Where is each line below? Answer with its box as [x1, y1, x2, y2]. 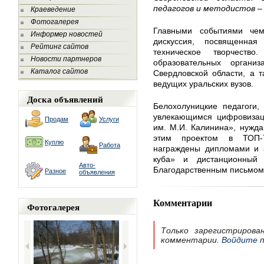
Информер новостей [31, 30, 103, 38]
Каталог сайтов [31, 67, 88, 75]
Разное [45, 167, 66, 174]
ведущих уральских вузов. [153, 79, 253, 88]
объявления [79, 169, 115, 176]
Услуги [99, 115, 119, 123]
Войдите [222, 235, 258, 245]
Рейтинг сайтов [31, 42, 88, 51]
